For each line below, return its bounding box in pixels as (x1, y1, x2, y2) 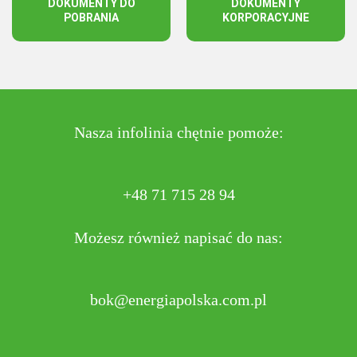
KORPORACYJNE (222, 11, 309, 24)
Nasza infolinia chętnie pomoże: (73, 124, 284, 141)
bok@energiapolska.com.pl (90, 291, 267, 308)
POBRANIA (64, 11, 119, 24)
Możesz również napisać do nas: (74, 229, 283, 246)
